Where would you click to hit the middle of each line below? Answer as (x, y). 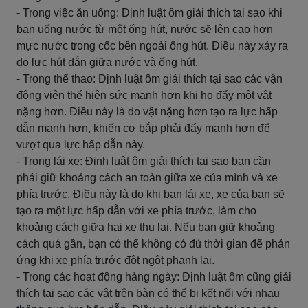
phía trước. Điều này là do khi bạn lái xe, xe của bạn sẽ (151, 194)
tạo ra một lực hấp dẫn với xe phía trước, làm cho (136, 211)
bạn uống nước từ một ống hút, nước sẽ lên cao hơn (145, 29)
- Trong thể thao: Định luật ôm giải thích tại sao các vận (150, 79)
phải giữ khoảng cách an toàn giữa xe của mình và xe (147, 178)
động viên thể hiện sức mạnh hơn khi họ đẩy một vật (144, 95)
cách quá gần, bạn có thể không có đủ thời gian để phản (153, 244)
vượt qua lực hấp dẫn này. (81, 145)
